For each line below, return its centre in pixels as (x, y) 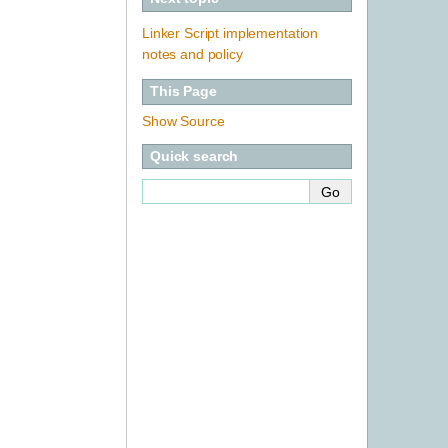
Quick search (194, 155)
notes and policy (192, 53)
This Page (183, 91)
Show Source (183, 120)
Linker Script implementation (230, 32)
